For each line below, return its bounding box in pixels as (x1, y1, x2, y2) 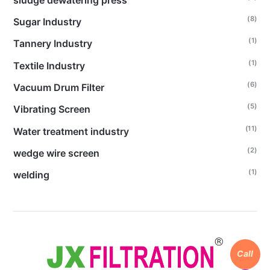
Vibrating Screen (13, 103, 90, 116)
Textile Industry (13, 59, 85, 72)
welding (13, 169, 49, 181)
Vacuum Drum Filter (13, 81, 104, 93)
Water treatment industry (13, 125, 129, 137)
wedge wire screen (13, 146, 99, 159)
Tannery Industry (13, 37, 92, 50)
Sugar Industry (13, 15, 81, 28)
